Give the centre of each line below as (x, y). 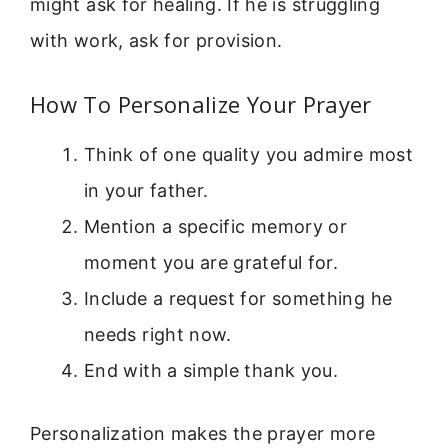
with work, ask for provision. (156, 40)
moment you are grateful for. (211, 263)
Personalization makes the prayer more (203, 434)
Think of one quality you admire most (248, 155)
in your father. (146, 191)
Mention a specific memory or (216, 227)
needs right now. (158, 335)
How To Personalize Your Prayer (201, 104)
